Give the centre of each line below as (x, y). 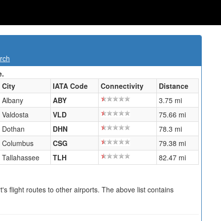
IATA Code (70, 86)
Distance (174, 86)
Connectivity (122, 86)
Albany (13, 100)
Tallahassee (21, 157)
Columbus (18, 143)
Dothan (13, 129)
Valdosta (15, 114)
